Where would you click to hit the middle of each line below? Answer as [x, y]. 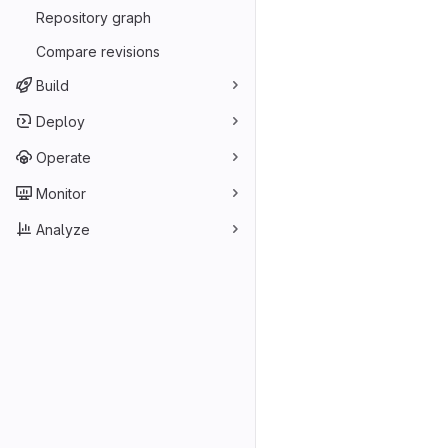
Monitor [61, 193]
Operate [63, 157]
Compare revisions [98, 51]
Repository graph [93, 17]
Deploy [60, 121]
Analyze [63, 229]
